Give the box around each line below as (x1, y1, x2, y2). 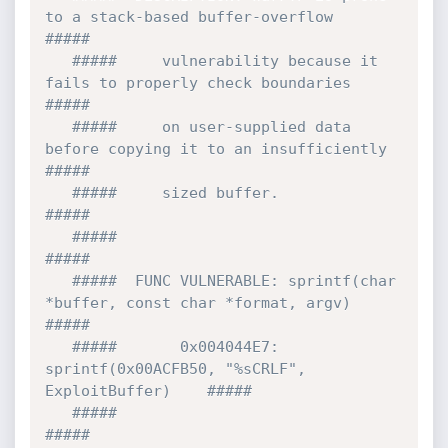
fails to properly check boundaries (44, 74, 351, 92)
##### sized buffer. (44, 184, 72, 202)
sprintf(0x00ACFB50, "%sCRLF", (44, 360, 306, 378)
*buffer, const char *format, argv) (44, 294, 351, 312)
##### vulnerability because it (44, 52, 72, 70)
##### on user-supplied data (44, 118, 72, 136)
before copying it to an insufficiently (44, 140, 387, 158)
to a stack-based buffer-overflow (44, 8, 333, 26)
